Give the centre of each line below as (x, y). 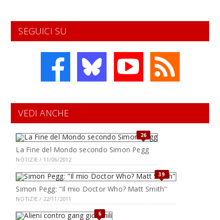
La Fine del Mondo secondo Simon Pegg (82, 150)
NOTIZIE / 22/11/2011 (44, 199)
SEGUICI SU (43, 31)
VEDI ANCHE (44, 113)
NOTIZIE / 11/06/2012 (44, 159)
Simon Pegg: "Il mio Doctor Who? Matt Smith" (92, 189)
